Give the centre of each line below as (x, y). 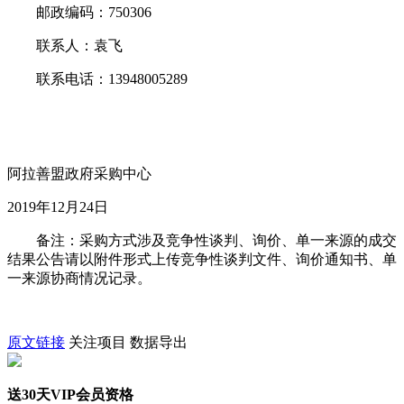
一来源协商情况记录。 (79, 279)
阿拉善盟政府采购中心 (79, 174)
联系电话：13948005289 (97, 79)
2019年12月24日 (58, 207)
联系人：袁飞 (65, 46)
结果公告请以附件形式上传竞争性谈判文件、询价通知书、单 (202, 260)
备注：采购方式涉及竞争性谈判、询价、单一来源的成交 (202, 241)
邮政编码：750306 (79, 13)
